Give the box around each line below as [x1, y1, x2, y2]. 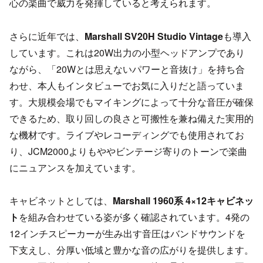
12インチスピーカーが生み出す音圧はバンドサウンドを [9, 227, 245, 241]
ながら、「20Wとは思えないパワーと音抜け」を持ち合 [9, 62, 245, 76]
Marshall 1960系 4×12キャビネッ [113, 194, 254, 208]
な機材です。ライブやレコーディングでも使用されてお [9, 127, 244, 141]
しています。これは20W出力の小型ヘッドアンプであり [9, 45, 245, 59]
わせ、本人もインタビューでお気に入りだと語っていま [9, 78, 244, 92]
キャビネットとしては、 [9, 194, 113, 208]
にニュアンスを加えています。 [9, 160, 141, 174]
